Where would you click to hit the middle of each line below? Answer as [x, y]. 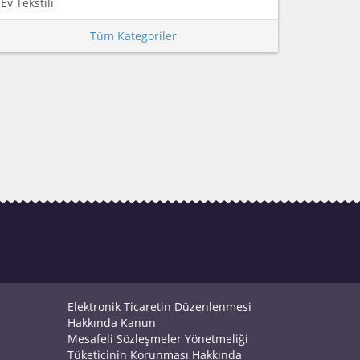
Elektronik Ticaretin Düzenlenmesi [159, 307]
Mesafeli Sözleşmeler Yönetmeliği [157, 339]
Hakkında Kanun [111, 323]
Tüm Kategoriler [133, 35]
